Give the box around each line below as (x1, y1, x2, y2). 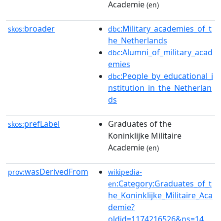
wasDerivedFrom (25, 166, 88, 177)
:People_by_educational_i (120, 71, 213, 81)
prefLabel (24, 118, 60, 129)
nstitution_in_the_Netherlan (108, 82, 212, 93)
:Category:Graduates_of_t (116, 178, 212, 189)
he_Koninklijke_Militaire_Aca (108, 190, 213, 201)
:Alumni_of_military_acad (120, 47, 213, 58)
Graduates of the (108, 118, 172, 129)
